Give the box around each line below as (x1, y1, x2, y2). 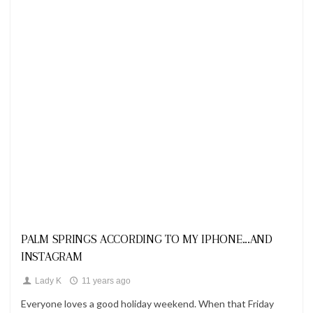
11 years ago (79, 276, 131, 286)
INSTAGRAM (21, 249, 82, 263)
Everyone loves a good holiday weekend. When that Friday (21, 298, 274, 310)
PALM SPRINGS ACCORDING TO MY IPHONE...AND (21, 232, 272, 246)
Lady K (32, 276, 61, 286)
